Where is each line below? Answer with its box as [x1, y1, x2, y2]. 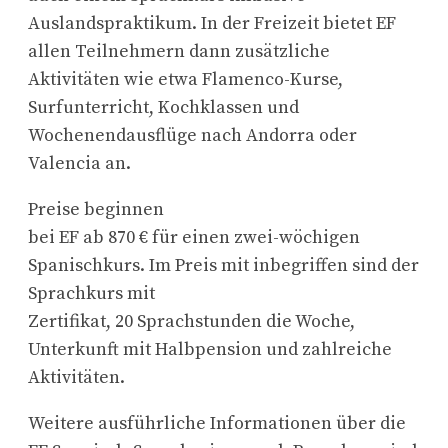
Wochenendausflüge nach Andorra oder [28, 124, 357, 148]
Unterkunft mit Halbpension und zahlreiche [28, 338, 392, 362]
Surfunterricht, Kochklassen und [28, 96, 299, 120]
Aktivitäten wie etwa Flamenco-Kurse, [28, 68, 343, 92]
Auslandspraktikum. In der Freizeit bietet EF [28, 12, 396, 36]
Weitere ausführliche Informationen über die [28, 412, 406, 436]
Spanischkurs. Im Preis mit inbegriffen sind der [28, 254, 419, 278]
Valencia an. [28, 152, 131, 176]
